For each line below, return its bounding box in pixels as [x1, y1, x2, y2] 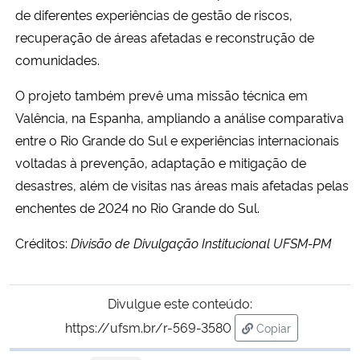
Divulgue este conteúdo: [108, 293, 252, 312]
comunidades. [15, 50, 103, 68]
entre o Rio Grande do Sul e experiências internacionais [15, 130, 339, 149]
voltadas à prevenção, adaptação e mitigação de [15, 153, 306, 171]
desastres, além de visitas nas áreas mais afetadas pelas [15, 175, 349, 194]
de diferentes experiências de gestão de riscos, [15, 5, 292, 23]
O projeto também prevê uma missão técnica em [15, 85, 308, 104]
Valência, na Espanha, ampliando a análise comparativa [15, 108, 344, 126]
